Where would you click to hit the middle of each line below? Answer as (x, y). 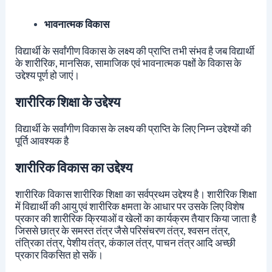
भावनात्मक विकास (77, 24)
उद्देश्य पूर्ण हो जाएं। (47, 75)
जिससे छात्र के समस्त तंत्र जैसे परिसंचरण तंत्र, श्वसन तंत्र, (122, 230)
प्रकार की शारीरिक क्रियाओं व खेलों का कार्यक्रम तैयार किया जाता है (135, 218)
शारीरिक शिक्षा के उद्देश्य (67, 101)
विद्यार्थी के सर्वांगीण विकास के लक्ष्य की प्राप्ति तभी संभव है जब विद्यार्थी (134, 50)
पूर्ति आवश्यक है (42, 140)
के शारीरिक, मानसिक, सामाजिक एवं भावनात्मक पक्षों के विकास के (128, 63)
